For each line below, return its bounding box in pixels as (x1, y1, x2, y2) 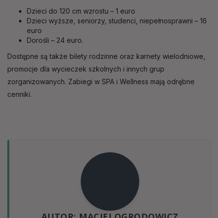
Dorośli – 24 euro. (27, 36, 83, 45)
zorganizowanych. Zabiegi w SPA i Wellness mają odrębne (7, 77, 195, 86)
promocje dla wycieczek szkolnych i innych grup (7, 65, 164, 73)
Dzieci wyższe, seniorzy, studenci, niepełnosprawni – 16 (27, 17, 207, 25)
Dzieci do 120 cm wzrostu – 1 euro (27, 7, 135, 16)
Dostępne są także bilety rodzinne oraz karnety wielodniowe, (7, 52, 205, 61)
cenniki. (7, 90, 32, 99)
